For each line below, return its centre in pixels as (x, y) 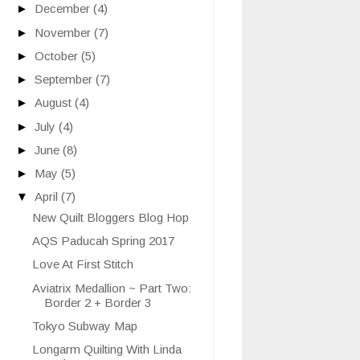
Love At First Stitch (82, 264)
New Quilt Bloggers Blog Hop (110, 217)
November (64, 32)
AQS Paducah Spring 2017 (103, 241)
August (55, 103)
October (58, 55)
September (65, 80)
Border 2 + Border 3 (97, 302)
